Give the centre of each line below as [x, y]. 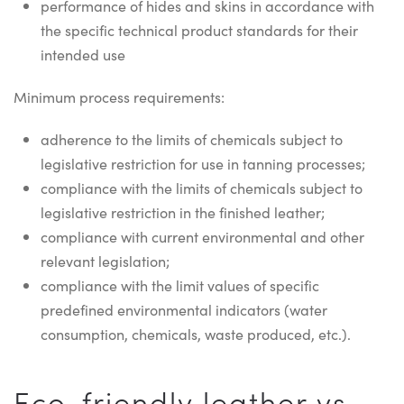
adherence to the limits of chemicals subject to [192, 139]
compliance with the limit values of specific [180, 285]
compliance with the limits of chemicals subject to [202, 188]
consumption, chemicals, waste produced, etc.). [196, 334]
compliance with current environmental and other [202, 236]
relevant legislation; [105, 261]
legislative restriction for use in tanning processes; [203, 163]
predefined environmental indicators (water [184, 309]
